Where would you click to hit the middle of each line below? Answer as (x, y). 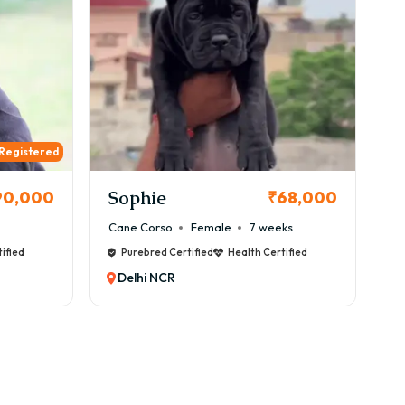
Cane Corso (141, 227)
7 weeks (271, 227)
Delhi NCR (146, 278)
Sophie (137, 198)
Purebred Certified (167, 252)
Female (211, 227)
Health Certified (268, 252)
